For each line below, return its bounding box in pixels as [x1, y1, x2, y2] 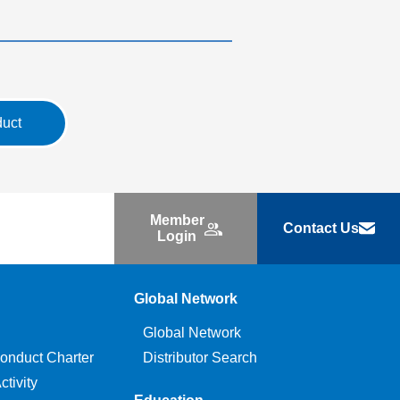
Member [149, 212, 204, 228]
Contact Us [282, 221, 359, 236]
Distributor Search [142, 350, 257, 365]
